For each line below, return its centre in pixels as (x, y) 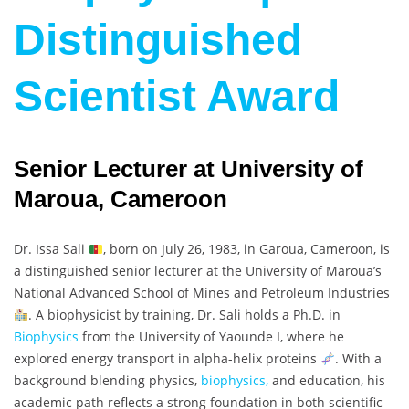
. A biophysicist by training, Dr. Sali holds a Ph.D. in (184, 315)
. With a (358, 359)
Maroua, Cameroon (121, 199)
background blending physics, (107, 381)
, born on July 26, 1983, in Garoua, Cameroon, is (246, 249)
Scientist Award (177, 97)
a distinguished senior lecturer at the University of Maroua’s (198, 271)
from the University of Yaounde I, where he (211, 337)
